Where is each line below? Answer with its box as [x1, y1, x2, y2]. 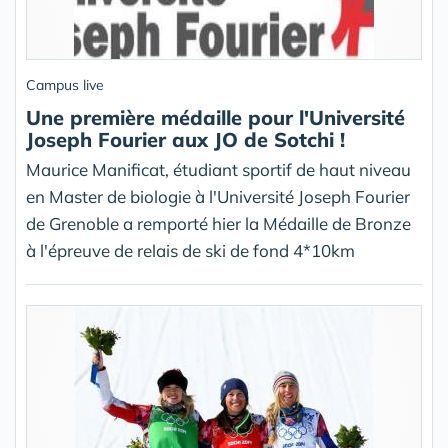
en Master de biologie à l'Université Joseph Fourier [26, 186, 410, 207]
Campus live [26, 76, 104, 94]
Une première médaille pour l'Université [26, 105, 405, 130]
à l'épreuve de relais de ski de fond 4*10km [26, 240, 355, 261]
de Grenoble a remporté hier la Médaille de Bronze [26, 213, 411, 234]
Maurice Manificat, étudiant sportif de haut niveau [26, 159, 411, 180]
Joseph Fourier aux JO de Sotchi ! [26, 127, 345, 152]
